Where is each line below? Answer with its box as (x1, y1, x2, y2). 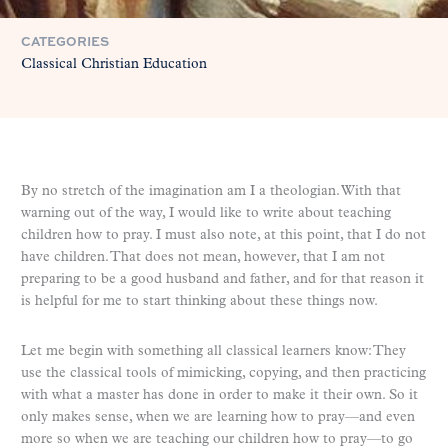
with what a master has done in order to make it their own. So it (21, 387, 418, 403)
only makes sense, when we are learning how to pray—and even (21, 409, 415, 425)
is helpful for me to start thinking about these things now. (21, 293, 378, 309)
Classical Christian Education (21, 56, 207, 72)
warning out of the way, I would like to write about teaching (21, 205, 391, 221)
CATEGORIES (21, 31, 109, 50)
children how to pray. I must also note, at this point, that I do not (21, 227, 426, 243)
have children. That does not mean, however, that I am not (21, 249, 385, 265)
